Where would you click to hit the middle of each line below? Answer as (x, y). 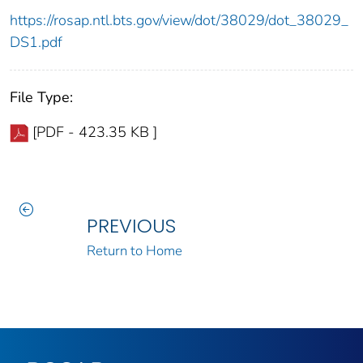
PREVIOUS (131, 226)
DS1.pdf (36, 43)
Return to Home (134, 251)
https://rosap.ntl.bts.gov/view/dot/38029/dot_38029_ (179, 21)
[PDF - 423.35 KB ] (95, 132)
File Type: (41, 98)
